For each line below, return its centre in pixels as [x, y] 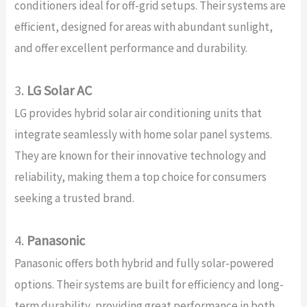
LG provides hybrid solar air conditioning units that [138, 113]
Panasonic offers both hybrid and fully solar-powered [144, 263]
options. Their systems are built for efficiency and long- [149, 284]
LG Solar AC [59, 90]
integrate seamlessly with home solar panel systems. [143, 134]
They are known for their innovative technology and [140, 155]
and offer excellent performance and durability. [131, 48]
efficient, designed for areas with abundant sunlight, [143, 26]
